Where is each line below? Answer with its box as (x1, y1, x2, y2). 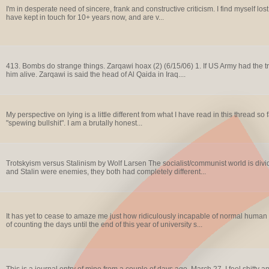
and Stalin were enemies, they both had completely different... (5, 168, 206, 176)
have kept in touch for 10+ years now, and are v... (5, 13, 164, 22)
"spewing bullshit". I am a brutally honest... (5, 119, 142, 127)
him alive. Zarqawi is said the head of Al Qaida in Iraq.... (5, 70, 186, 79)
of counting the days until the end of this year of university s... (5, 220, 202, 229)
